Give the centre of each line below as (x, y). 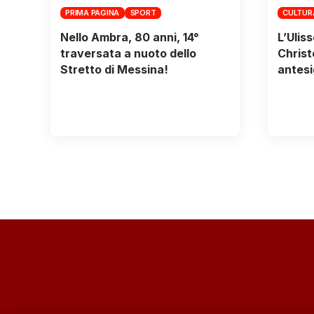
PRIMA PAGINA (93, 12)
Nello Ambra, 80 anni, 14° (129, 37)
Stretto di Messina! (114, 70)
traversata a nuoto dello (128, 54)
